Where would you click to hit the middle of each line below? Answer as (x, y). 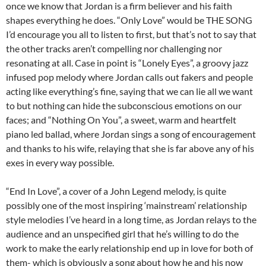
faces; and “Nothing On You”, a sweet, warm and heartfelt (121, 120)
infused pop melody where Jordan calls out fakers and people (129, 77)
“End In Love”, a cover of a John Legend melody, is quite (116, 191)
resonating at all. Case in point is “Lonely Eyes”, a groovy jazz (127, 63)
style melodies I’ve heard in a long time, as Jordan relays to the (131, 220)
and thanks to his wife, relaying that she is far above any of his (130, 148)
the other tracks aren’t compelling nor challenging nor (114, 49)
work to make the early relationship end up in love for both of (129, 248)
